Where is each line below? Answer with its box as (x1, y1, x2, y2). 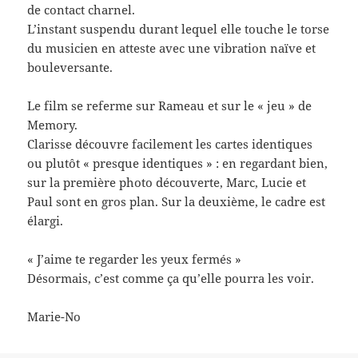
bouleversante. (27, 58, 113, 75)
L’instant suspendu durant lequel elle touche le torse (27, 20, 330, 37)
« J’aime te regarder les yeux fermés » (27, 250, 242, 267)
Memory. (27, 116, 78, 133)
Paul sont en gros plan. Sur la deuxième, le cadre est (27, 193, 326, 209)
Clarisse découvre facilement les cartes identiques (27, 135, 313, 152)
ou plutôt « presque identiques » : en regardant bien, (27, 154, 328, 171)
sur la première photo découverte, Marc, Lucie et (27, 173, 307, 190)
